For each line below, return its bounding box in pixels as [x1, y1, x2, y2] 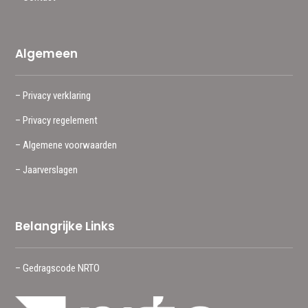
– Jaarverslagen [15, 163, 78, 176]
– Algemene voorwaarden [15, 138, 118, 151]
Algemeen [15, 45, 78, 62]
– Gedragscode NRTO [15, 261, 100, 274]
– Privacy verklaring [15, 89, 91, 102]
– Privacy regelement [15, 113, 98, 126]
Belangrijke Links [15, 217, 115, 234]
